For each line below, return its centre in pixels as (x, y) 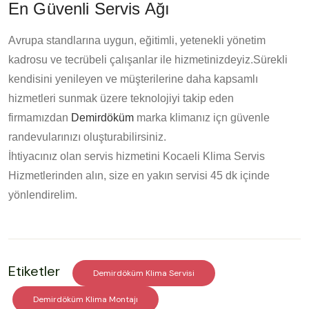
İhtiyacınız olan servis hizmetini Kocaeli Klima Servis (137, 156)
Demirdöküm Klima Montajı (86, 299)
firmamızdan (40, 117)
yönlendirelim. (43, 195)
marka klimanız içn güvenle (203, 117)
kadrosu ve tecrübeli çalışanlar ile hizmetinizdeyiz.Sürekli (148, 59)
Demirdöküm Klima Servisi (144, 273)
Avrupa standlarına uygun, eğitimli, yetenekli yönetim (137, 40)
